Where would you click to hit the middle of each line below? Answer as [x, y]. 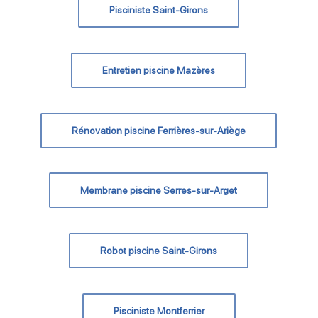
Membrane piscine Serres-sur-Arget [159, 191]
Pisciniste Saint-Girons [159, 10]
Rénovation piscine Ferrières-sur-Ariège [159, 131]
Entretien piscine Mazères [159, 71]
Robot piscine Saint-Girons [159, 251]
